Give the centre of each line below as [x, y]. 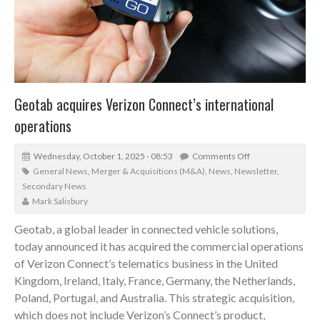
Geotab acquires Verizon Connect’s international [144, 104]
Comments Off [221, 156]
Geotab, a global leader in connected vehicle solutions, [146, 229]
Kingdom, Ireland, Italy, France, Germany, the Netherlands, [155, 280]
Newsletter [256, 171]
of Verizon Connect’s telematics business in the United [146, 263]
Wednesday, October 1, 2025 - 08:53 [103, 156]
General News [60, 171]
